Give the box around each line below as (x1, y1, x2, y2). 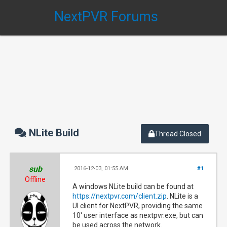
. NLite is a (167, 192, 199, 200)
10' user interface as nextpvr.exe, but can (72, 211, 204, 219)
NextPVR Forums (54, 9, 158, 25)
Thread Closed (155, 130, 202, 138)
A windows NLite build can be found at (72, 182, 194, 191)
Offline (25, 175, 46, 183)
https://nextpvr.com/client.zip (72, 192, 167, 200)
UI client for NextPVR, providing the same (72, 202, 203, 210)
